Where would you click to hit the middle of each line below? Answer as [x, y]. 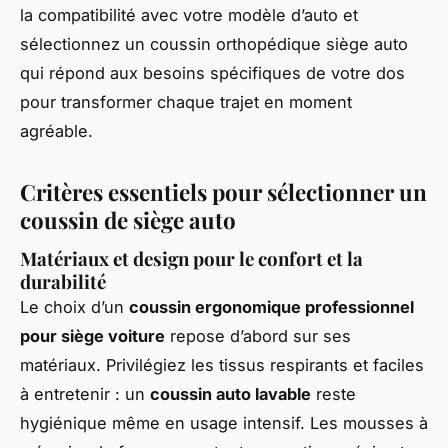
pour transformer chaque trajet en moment [186, 102]
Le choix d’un [74, 307]
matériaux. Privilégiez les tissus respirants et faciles [222, 365]
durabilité [63, 282]
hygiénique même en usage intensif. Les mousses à [224, 423]
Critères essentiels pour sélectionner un [223, 192]
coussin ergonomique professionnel [271, 307]
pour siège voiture [92, 336]
